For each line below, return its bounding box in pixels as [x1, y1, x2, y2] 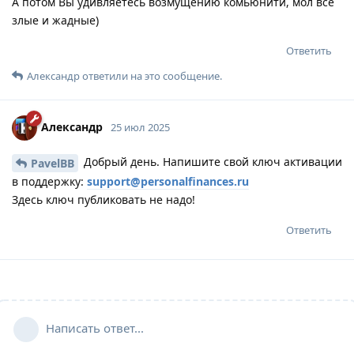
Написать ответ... [46, 319, 144, 336]
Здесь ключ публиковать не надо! [12, 191, 195, 207]
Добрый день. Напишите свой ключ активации [81, 153, 342, 169]
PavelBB [31, 155, 74, 171]
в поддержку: [12, 173, 87, 189]
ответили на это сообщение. [80, 68, 222, 83]
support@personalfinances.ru [87, 173, 249, 189]
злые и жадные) [12, 12, 99, 28]
